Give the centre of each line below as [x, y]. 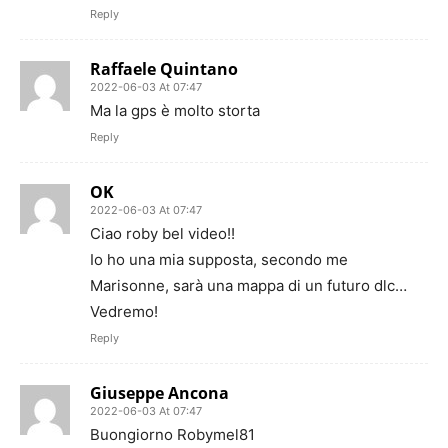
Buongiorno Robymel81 [172, 434]
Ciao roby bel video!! [162, 233]
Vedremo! [124, 311]
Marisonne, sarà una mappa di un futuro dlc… [248, 285]
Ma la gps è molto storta [175, 110]
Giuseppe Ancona [159, 393]
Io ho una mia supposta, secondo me [219, 259]
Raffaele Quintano [164, 69]
